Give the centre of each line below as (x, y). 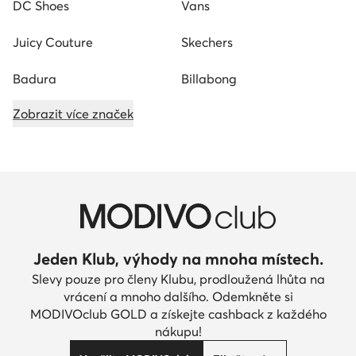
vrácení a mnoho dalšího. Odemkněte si (178, 297)
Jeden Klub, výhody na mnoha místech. (178, 259)
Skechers (207, 43)
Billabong (209, 79)
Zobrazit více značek (73, 114)
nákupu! (178, 332)
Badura (35, 79)
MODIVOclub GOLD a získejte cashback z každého (178, 314)
